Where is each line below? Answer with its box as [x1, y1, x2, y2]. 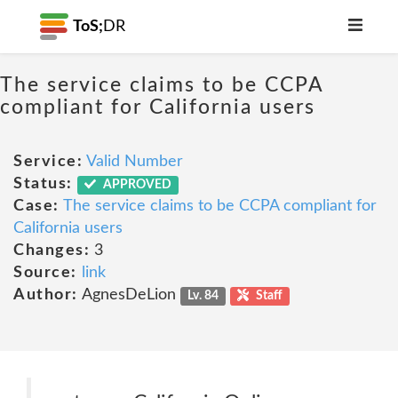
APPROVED [100, 179, 172, 191]
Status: [13, 176, 73, 192]
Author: [13, 287, 78, 303]
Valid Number [86, 154, 183, 170]
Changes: [13, 243, 90, 259]
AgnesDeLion [77, 287, 180, 303]
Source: [13, 265, 77, 281]
